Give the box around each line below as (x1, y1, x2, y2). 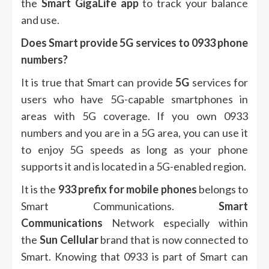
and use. (21, 13, 59, 27)
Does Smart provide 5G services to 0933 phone (21, 36, 248, 50)
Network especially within (103, 216, 248, 230)
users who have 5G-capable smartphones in (21, 92, 248, 106)
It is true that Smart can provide (21, 76, 176, 89)
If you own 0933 (157, 109, 249, 123)
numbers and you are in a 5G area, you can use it (21, 126, 248, 140)
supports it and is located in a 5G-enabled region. (21, 160, 246, 174)
